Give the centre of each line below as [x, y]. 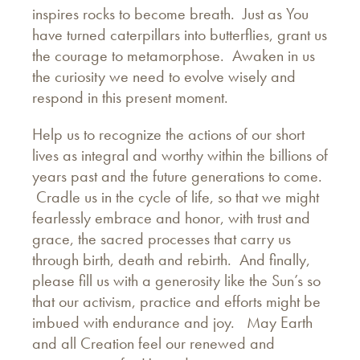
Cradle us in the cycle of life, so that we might [176, 196]
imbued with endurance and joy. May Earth [172, 322]
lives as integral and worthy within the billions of [180, 155]
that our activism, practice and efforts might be [176, 301]
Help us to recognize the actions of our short [168, 134]
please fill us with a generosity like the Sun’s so [176, 280]
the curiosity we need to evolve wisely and [164, 76]
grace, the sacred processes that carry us [162, 238]
